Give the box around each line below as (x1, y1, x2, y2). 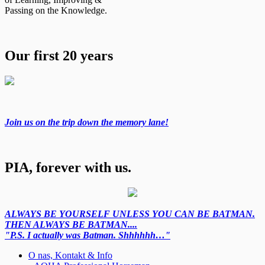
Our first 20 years (5, 47, 113, 63)
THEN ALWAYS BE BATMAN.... (5, 219, 137, 230)
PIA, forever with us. (5, 159, 131, 175)
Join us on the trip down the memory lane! (5, 117, 169, 127)
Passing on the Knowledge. (5, 5, 107, 16)
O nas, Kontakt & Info (28, 250, 112, 260)
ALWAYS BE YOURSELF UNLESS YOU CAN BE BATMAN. (5, 208, 255, 219)
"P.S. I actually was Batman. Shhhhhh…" (5, 230, 170, 240)
